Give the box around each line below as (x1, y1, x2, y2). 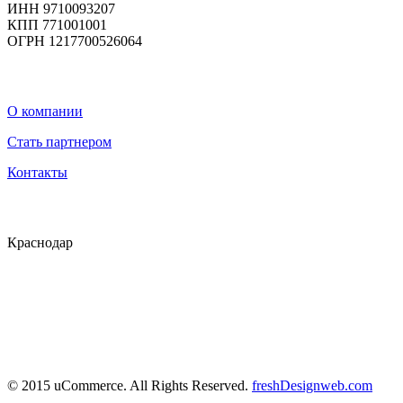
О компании (7, 103, 83, 119)
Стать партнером (7, 133, 112, 149)
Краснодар (7, 234, 73, 250)
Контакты (7, 164, 67, 180)
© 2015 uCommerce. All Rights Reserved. (7, 377, 252, 393)
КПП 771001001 (7, 16, 107, 32)
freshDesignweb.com (252, 377, 372, 393)
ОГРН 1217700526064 (7, 32, 142, 49)
